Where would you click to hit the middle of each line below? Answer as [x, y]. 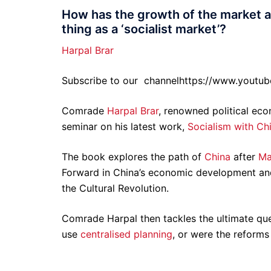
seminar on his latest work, [125, 126]
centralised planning [126, 234]
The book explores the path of [133, 156]
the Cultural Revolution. [115, 188]
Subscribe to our [101, 80]
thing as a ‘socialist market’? [144, 29]
